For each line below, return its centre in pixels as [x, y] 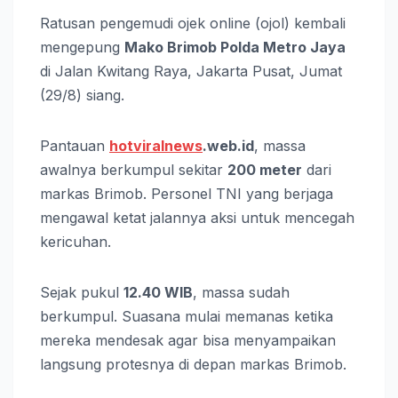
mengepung [82, 47]
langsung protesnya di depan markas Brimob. [193, 364]
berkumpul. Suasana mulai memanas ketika [187, 316]
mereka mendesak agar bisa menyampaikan [188, 340]
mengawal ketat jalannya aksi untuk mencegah [197, 217]
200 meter [265, 169]
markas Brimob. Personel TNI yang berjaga [187, 193]
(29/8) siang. [82, 95]
